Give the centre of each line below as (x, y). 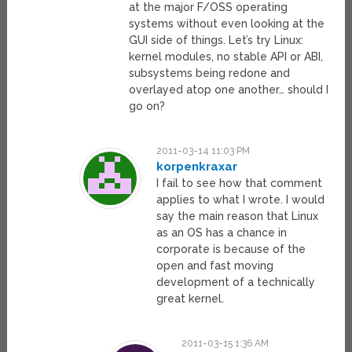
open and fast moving (215, 266)
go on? (147, 106)
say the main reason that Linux (238, 216)
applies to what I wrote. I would (241, 200)
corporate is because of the (231, 249)
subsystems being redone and (209, 73)
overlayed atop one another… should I (228, 90)
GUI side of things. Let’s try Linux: (216, 40)
